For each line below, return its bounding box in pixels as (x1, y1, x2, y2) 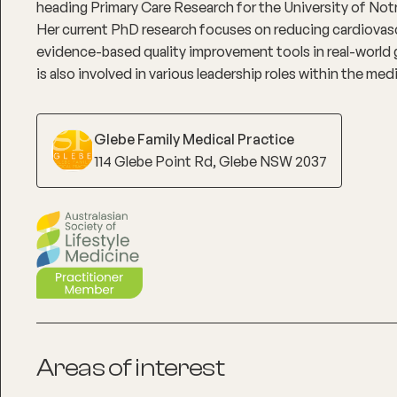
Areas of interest (36, 353, 224, 382)
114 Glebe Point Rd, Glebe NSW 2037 (94, 152, 327, 170)
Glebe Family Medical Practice (94, 129, 294, 148)
